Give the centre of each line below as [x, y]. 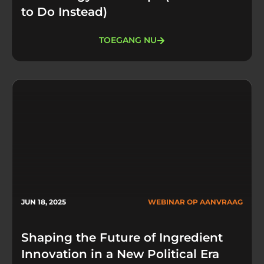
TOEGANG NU [128, 40]
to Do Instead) [64, 11]
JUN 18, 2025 [44, 202]
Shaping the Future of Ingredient [122, 237]
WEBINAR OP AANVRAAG [195, 202]
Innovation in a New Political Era [124, 254]
